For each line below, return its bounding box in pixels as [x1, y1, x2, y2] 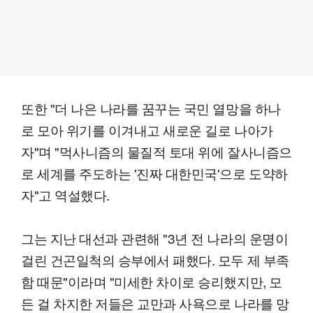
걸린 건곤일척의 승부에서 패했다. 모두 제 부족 [21, 250, 289, 270]
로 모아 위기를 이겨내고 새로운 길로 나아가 [21, 120, 273, 140]
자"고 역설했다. [21, 185, 110, 205]
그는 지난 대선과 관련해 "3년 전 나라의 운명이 [21, 228, 289, 248]
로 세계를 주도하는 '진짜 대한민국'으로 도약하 [21, 163, 288, 183]
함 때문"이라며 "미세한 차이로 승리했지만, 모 [21, 272, 282, 291]
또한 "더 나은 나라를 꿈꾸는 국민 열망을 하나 [21, 99, 281, 118]
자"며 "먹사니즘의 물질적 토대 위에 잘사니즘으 [21, 142, 292, 161]
